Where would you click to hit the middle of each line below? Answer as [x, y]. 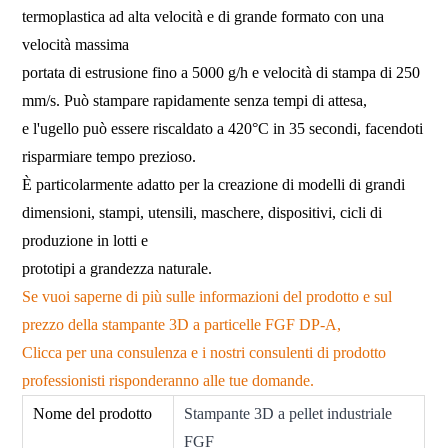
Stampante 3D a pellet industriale [288, 413]
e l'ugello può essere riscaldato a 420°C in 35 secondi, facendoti [223, 128]
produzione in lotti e [87, 240]
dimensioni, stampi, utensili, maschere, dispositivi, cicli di [202, 212]
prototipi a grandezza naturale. [119, 268]
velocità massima [78, 44]
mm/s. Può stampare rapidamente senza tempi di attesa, [197, 100]
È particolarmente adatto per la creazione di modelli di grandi [214, 184]
